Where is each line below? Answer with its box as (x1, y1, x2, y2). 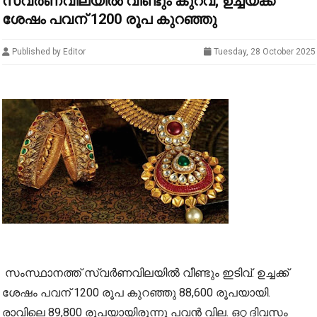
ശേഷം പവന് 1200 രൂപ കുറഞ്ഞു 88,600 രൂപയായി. (1, 286, 270, 300)
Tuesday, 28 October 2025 (211, 47, 316, 57)
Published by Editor (9, 47, 86, 57)
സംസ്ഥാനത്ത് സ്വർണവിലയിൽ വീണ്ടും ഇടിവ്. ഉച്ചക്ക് (1, 266, 289, 280)
